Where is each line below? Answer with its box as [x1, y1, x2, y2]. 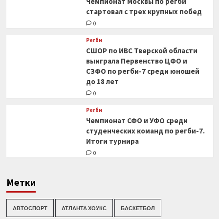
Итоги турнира [86, 136, 139, 146]
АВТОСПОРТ [12, 205, 47, 211]
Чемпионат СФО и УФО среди [86, 116, 188, 125]
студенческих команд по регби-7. [86, 126, 205, 135]
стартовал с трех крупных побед [86, 7, 202, 16]
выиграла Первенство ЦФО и [86, 56, 187, 66]
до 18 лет [86, 77, 119, 86]
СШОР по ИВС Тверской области [86, 46, 197, 55]
